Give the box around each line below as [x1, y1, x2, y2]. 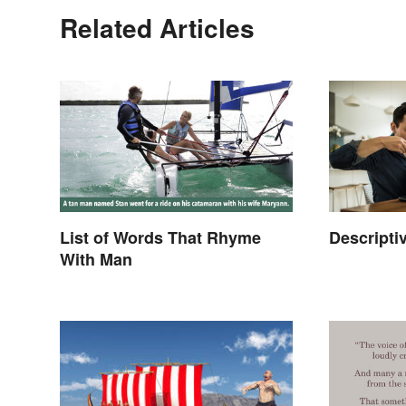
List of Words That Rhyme [60, 226, 261, 250]
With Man [60, 247, 132, 272]
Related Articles [60, 9, 255, 47]
